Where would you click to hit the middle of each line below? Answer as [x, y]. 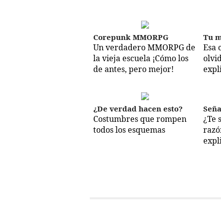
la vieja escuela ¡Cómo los [141, 58]
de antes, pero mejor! [133, 69]
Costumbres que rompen [140, 119]
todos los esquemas [129, 130]
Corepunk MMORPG [131, 37]
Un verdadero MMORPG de [144, 48]
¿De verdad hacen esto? [138, 109]
